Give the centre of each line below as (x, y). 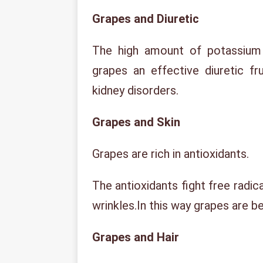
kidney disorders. (135, 90)
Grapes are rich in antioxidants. (171, 154)
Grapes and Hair (136, 237)
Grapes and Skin (136, 122)
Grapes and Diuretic (146, 19)
